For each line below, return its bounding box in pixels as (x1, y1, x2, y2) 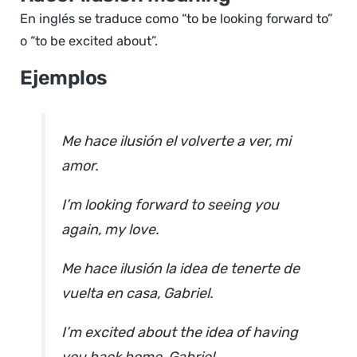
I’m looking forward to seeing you (61, 195, 279, 214)
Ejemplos (19, 66, 108, 90)
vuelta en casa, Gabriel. (61, 284, 214, 302)
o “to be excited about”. (19, 33, 158, 49)
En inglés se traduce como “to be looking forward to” (19, 11, 332, 27)
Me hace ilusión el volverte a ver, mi (61, 131, 291, 150)
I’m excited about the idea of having (61, 323, 298, 341)
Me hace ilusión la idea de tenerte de (61, 259, 300, 277)
